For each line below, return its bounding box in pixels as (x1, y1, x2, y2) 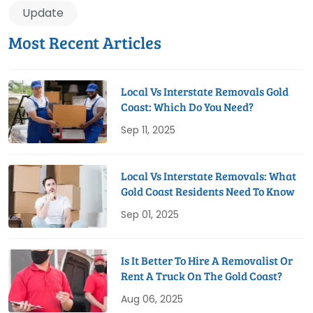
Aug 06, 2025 (121, 292, 184, 307)
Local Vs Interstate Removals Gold (121, 84, 289, 99)
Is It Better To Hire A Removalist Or (121, 253, 293, 268)
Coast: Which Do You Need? (121, 99, 254, 115)
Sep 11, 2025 (121, 123, 176, 138)
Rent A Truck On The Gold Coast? (121, 268, 283, 284)
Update (22, 5, 64, 22)
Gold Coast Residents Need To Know (121, 184, 296, 199)
